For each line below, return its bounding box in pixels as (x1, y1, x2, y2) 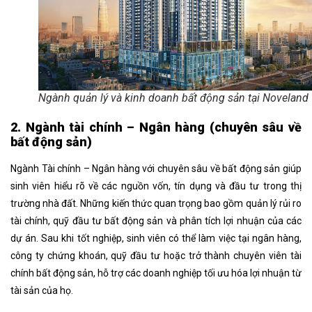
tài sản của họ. (10, 285, 73, 297)
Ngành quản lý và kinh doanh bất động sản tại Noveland (38, 91, 309, 105)
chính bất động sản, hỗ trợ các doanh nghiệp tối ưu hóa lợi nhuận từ (10, 267, 302, 279)
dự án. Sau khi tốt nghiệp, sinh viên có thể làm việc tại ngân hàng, (10, 233, 302, 244)
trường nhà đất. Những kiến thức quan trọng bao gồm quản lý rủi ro (10, 198, 302, 210)
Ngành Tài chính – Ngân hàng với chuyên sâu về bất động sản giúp (10, 163, 302, 175)
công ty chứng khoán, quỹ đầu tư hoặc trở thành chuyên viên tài (10, 250, 302, 262)
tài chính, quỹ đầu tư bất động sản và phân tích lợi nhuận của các (10, 215, 302, 227)
